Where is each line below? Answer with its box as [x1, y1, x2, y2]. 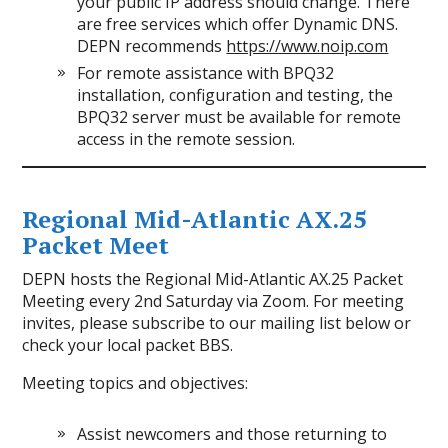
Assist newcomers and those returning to [77, 423, 388, 446]
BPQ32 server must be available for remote [77, 106, 402, 129]
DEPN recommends [77, 35, 227, 58]
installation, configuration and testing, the [77, 84, 394, 107]
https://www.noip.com [226, 35, 389, 58]
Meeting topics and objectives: [22, 372, 249, 395]
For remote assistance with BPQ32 [77, 62, 335, 85]
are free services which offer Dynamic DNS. [77, 13, 399, 36]
